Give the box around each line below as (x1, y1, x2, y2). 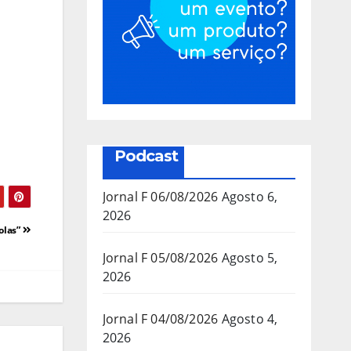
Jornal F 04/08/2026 (102, 309, 219, 327)
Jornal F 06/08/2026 (102, 187, 219, 205)
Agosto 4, (221, 309, 278, 327)
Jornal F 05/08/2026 (102, 248, 219, 266)
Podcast (114, 146, 178, 165)
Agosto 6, (221, 187, 278, 205)
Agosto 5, (221, 248, 278, 266)
